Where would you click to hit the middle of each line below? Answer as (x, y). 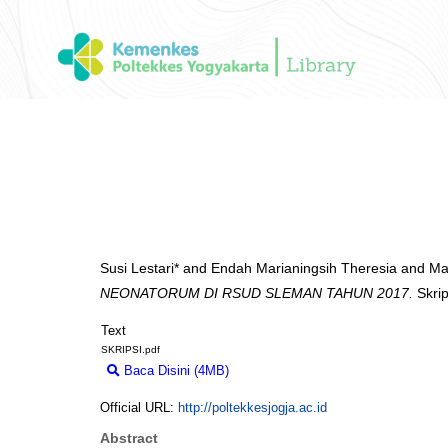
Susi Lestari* (139, 268)
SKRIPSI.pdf (130, 350)
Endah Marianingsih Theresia (304, 268)
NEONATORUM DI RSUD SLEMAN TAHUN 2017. (256, 293)
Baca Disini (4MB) (174, 371)
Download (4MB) (286, 371)
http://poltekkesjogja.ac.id (252, 408)
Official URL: (139, 408)
